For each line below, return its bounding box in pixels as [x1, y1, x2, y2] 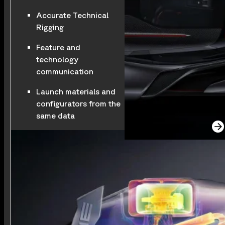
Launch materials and [36, 87, 116, 96]
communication [36, 67, 93, 76]
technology [36, 55, 78, 64]
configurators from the [36, 99, 121, 108]
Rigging [36, 23, 64, 32]
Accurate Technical [36, 11, 108, 20]
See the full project [149, 123, 203, 131]
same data [36, 111, 75, 121]
